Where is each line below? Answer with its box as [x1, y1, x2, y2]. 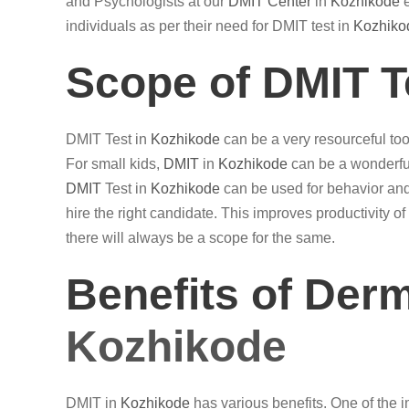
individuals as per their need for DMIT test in [66, 18, 353, 34]
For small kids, [66, 156, 163, 172]
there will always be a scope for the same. [66, 230, 335, 246]
